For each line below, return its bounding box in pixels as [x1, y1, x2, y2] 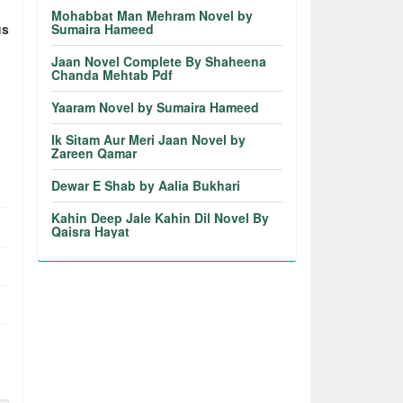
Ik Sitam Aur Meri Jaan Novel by [51, 130, 246, 148]
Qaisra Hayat [51, 222, 130, 240]
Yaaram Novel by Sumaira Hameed [51, 98, 260, 116]
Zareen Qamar [51, 144, 138, 162]
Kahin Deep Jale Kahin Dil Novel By [51, 209, 270, 227]
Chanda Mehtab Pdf [51, 66, 174, 84]
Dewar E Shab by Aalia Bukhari [51, 176, 241, 194]
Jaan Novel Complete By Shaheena [51, 52, 267, 70]
